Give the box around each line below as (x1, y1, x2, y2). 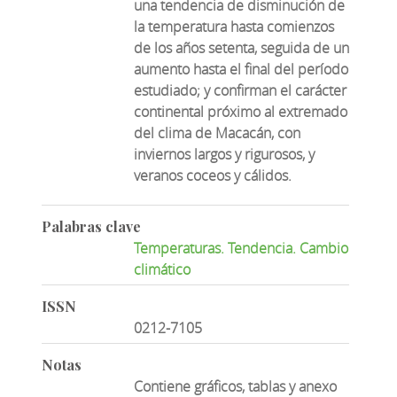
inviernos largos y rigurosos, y (134, 144, 315, 165)
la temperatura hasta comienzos (134, 17, 335, 37)
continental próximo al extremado (134, 102, 348, 122)
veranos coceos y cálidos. (134, 166, 292, 186)
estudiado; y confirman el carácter (134, 81, 347, 101)
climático (134, 259, 191, 279)
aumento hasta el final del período (134, 59, 349, 80)
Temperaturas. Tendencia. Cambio (134, 237, 349, 258)
